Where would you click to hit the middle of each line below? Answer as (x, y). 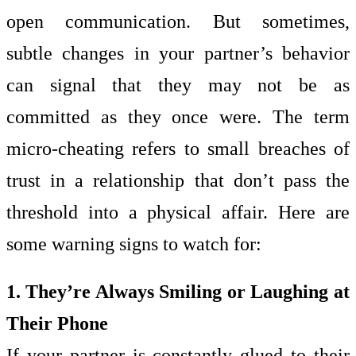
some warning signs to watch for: (134, 244)
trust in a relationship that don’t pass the (178, 180)
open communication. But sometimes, (178, 21)
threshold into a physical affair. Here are (178, 212)
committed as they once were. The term (178, 117)
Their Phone (57, 323)
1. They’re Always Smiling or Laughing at (178, 292)
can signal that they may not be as (178, 85)
